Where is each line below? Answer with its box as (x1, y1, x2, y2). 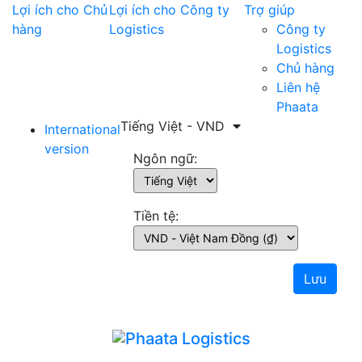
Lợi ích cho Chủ (12, 2, 107, 18)
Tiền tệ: (133, 208, 179, 224)
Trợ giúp (244, 2, 296, 18)
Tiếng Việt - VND (120, 118, 229, 134)
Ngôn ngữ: (133, 150, 197, 166)
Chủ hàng (276, 60, 335, 76)
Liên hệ (276, 79, 321, 95)
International (44, 121, 120, 137)
